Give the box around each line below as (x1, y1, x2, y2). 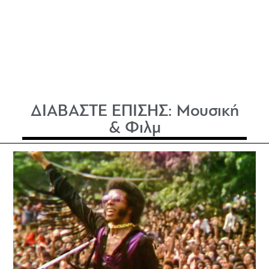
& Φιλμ (108, 120, 161, 138)
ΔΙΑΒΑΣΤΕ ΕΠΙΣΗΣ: (30, 103, 177, 121)
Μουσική (176, 103, 239, 121)
